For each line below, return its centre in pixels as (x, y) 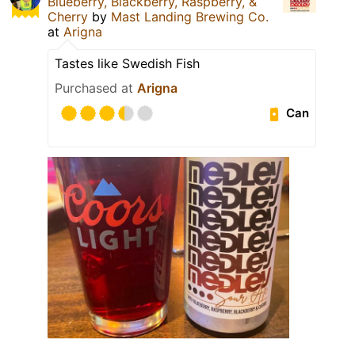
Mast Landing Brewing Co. (190, 16)
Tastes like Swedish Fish (127, 63)
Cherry (68, 16)
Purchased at (96, 88)
